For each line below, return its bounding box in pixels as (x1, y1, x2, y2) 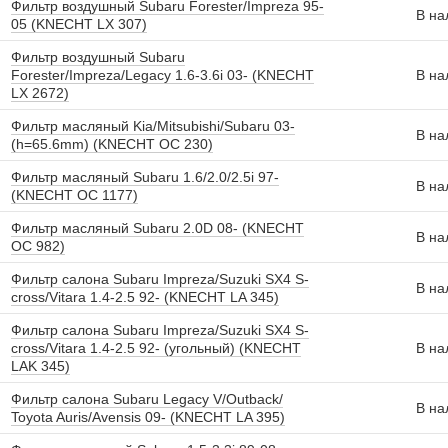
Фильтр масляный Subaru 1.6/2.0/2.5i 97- (11, 169, 279, 185)
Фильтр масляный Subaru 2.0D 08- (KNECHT (11, 220, 304, 236)
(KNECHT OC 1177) (11, 187, 138, 203)
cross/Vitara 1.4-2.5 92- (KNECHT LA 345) (11, 289, 279, 305)
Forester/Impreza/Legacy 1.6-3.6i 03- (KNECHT (11, 67, 314, 83)
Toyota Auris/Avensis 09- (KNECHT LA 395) (11, 409, 285, 425)
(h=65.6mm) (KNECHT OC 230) (11, 136, 213, 152)
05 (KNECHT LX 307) (11, 16, 147, 32)
